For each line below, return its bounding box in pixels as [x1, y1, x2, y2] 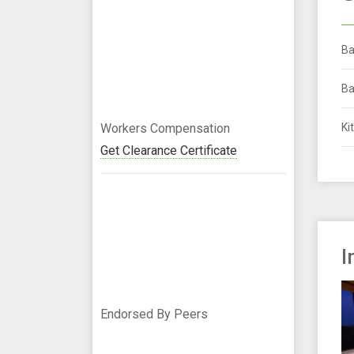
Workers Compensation [100, 120, 230, 136]
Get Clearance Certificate [100, 142, 237, 158]
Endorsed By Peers [100, 306, 208, 322]
